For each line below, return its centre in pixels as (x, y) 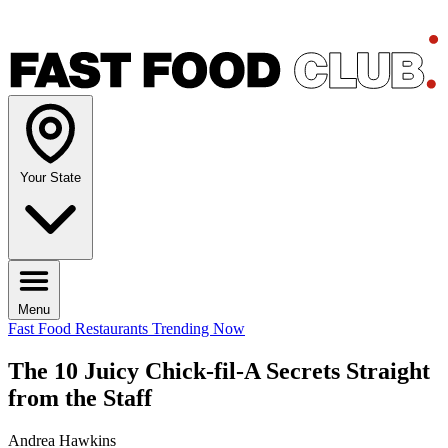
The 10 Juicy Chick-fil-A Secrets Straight (219, 371)
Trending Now (198, 329)
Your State (50, 178)
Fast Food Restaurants (80, 329)
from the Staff (80, 398)
